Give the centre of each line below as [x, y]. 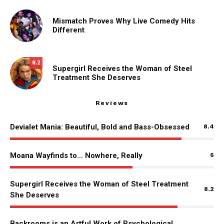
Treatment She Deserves [96, 78]
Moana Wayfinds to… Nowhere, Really [76, 155]
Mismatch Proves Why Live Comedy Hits [124, 21]
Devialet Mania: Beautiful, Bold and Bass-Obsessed [100, 127]
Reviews [112, 103]
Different [68, 30]
